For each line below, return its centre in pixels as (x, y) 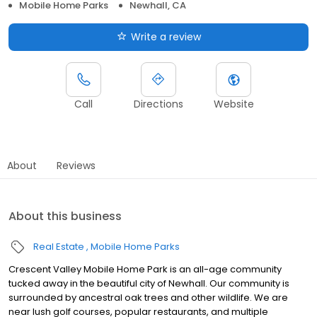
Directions (158, 104)
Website (234, 104)
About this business (65, 216)
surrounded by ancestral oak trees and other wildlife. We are (148, 298)
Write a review (166, 37)
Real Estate (59, 247)
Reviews (76, 166)
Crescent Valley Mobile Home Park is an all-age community (145, 269)
